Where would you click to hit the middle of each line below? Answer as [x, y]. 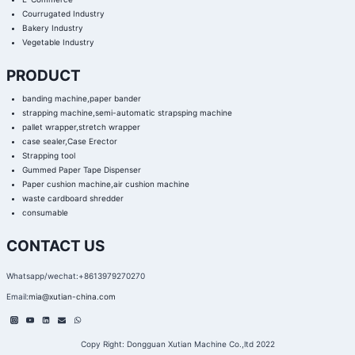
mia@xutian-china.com [72, 296]
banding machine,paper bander [81, 98]
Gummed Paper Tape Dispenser [81, 170]
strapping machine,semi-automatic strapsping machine [127, 113]
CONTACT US [55, 246]
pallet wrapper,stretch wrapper [81, 127]
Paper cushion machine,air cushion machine [105, 184]
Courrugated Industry [63, 13]
